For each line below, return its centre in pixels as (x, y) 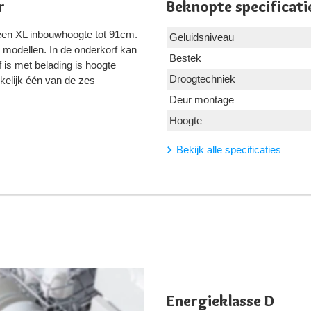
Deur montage (202, 100)
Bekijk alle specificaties (229, 150)
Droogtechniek (202, 79)
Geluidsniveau (202, 37)
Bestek (185, 58)
